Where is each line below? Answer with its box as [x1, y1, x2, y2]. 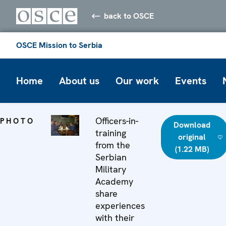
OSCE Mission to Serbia [16, 39, 102, 50]
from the [95, 139, 130, 151]
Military [95, 163, 126, 175]
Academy [95, 175, 133, 187]
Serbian [95, 151, 127, 163]
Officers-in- [95, 115, 138, 127]
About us [59, 74, 99, 87]
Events [175, 74, 206, 87]
